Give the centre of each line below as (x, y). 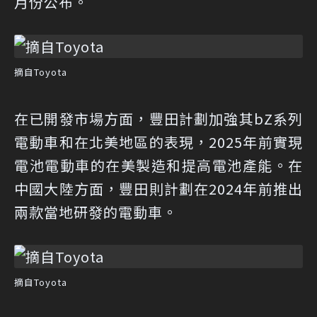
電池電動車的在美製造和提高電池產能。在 (158, 165)
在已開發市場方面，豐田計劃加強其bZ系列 (158, 119)
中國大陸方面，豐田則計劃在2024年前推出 (158, 189)
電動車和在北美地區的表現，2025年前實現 (158, 142)
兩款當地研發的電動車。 (96, 212)
